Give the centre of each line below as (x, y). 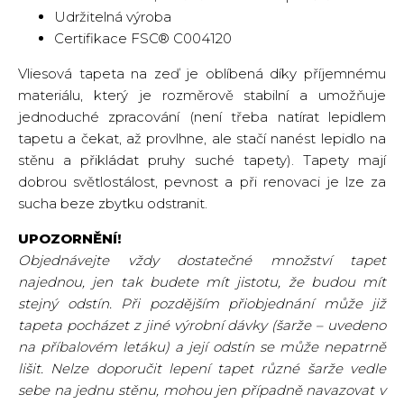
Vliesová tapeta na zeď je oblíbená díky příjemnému (202, 73)
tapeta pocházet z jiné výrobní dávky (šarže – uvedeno (202, 325)
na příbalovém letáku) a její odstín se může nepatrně (202, 347)
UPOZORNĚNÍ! (69, 239)
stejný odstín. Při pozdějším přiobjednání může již (202, 303)
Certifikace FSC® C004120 (143, 38)
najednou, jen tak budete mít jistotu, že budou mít (202, 282)
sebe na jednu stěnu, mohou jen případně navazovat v (202, 390)
